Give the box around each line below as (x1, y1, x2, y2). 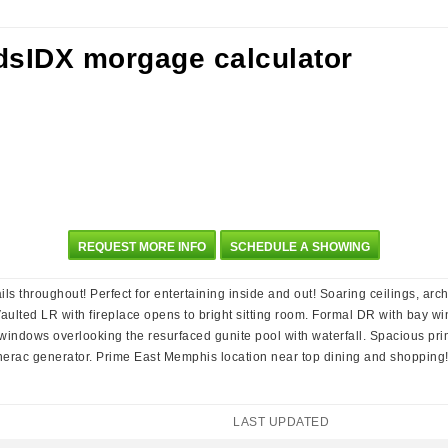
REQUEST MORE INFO (78, 240, 207, 254)
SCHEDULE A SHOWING (229, 240, 370, 254)
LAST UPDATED (233, 415, 329, 429)
